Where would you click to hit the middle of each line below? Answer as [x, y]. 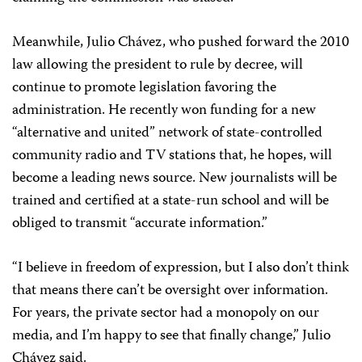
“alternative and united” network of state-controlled [167, 133]
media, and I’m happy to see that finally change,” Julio [171, 336]
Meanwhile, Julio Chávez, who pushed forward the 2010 [181, 42]
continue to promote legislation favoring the [144, 88]
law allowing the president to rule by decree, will [158, 65]
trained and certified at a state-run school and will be [170, 201]
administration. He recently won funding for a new [164, 110]
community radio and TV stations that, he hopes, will [172, 156]
